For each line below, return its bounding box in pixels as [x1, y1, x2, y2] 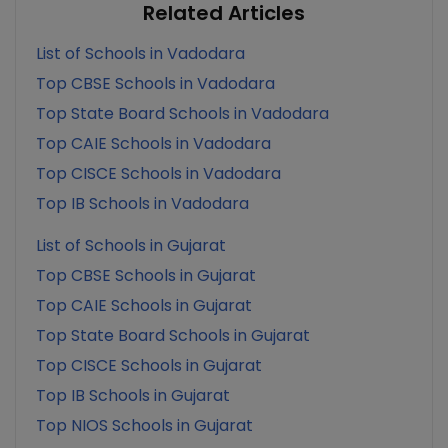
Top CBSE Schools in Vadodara [36, 72, 275, 95]
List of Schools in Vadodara [36, 42, 245, 65]
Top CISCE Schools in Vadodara [36, 162, 281, 185]
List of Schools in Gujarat [36, 234, 226, 257]
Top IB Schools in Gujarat [36, 384, 230, 407]
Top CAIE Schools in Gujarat [36, 294, 252, 317]
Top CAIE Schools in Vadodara [36, 132, 271, 155]
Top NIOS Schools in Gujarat [36, 414, 253, 437]
